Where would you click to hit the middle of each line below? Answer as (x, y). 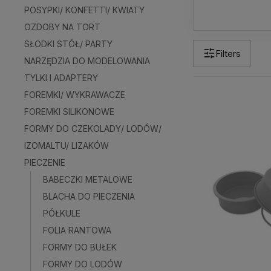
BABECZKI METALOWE (88, 179)
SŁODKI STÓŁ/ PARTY (68, 44)
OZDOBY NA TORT (62, 27)
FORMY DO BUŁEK (80, 247)
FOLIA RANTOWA (77, 230)
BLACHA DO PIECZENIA (89, 196)
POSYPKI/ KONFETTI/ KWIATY (84, 10)
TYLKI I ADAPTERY (61, 77)
